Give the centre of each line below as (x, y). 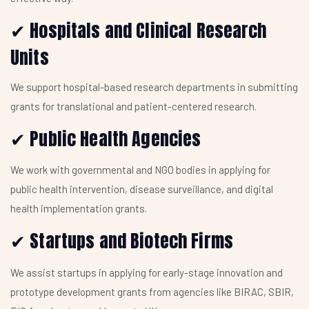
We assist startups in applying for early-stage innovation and (147, 273)
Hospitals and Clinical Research (146, 31)
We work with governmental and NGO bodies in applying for (140, 170)
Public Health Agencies (113, 138)
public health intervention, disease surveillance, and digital (142, 189)
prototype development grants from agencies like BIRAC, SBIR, (152, 292)
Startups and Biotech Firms (129, 241)
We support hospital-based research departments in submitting (154, 87)
